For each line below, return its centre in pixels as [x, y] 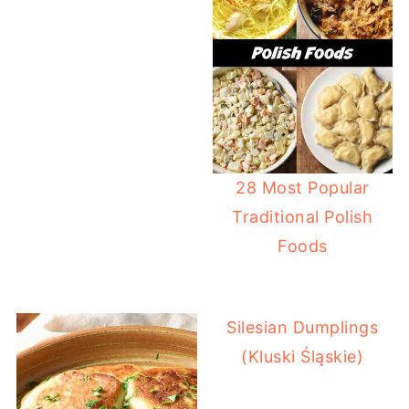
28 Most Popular [303, 187]
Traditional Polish [303, 216]
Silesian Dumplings [303, 327]
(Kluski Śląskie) [303, 356]
